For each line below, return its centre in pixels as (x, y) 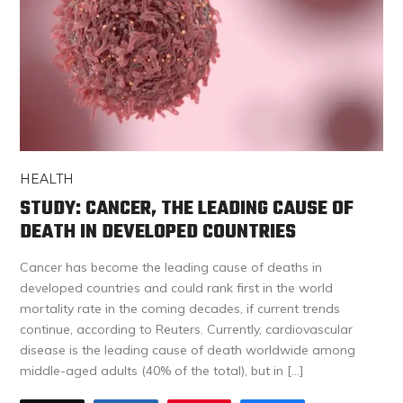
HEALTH (47, 179)
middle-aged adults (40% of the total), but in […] (162, 371)
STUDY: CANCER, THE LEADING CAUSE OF (187, 209)
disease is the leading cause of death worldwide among (188, 350)
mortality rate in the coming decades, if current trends (180, 309)
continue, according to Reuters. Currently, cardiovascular (187, 330)
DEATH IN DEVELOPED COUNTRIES (158, 233)
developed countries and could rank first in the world (177, 288)
